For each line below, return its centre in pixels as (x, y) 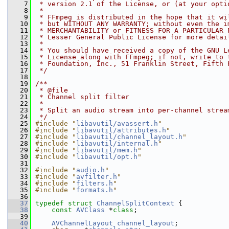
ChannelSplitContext (135, 203)
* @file (52, 90)
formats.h (95, 190)
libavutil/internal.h (117, 143)
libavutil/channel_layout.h (129, 137)
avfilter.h (97, 177)
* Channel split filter (82, 97)
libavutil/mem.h (107, 150)
